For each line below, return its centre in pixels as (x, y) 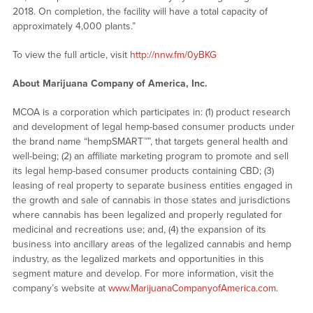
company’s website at (60, 289)
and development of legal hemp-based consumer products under (153, 127)
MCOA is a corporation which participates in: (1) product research (151, 112)
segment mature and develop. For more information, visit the (143, 274)
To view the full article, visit (71, 55)
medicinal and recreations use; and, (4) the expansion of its (139, 230)
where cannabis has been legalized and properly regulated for (147, 215)
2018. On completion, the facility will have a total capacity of (140, 12)
